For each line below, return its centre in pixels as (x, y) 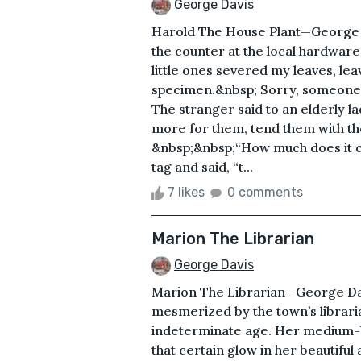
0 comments (265, 192)
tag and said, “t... (202, 166)
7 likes (186, 192)
